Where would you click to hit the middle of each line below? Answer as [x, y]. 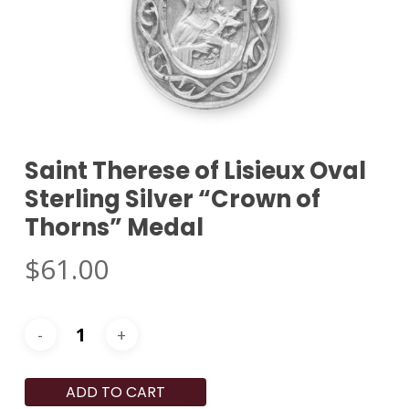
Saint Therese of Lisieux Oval [195, 171]
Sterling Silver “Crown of [172, 199]
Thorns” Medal [114, 228]
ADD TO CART [115, 393]
